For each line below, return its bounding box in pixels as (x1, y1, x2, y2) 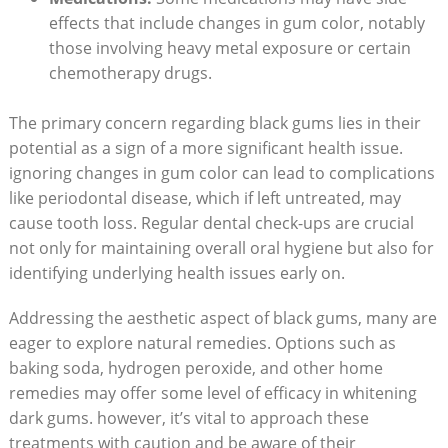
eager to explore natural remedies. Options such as (8, 331, 396, 354)
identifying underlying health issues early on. (8, 261, 345, 284)
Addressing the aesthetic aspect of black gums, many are (8, 306, 437, 329)
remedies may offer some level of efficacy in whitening (8, 381, 417, 404)
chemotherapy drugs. (48, 61, 212, 84)
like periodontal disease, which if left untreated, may (8, 186, 401, 209)
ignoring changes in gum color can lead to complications (8, 161, 435, 184)
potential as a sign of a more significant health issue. (8, 136, 403, 159)
